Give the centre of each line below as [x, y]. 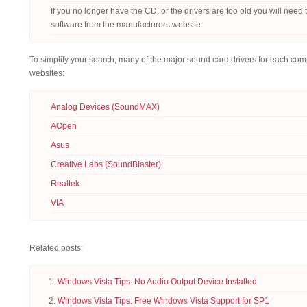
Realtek [65, 184]
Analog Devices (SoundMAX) [105, 107]
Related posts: [56, 248]
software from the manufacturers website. [127, 25]
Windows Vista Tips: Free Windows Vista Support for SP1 [163, 301]
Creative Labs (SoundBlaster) [106, 164]
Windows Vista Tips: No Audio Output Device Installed [157, 282]
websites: [47, 73]
